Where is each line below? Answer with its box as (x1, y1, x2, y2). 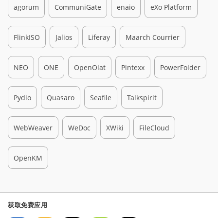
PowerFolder (160, 62, 200, 72)
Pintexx (121, 62, 145, 72)
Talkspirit (127, 92, 157, 102)
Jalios (55, 32, 73, 42)
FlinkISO (14, 32, 40, 42)
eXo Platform (150, 2, 192, 12)
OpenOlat (74, 62, 106, 72)
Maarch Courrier (126, 32, 180, 42)
